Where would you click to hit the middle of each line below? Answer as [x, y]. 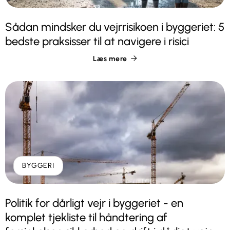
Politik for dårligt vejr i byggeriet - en [94, 203]
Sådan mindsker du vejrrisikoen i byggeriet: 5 [115, 27]
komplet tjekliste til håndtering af [86, 217]
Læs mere [110, 59]
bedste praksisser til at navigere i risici [97, 41]
